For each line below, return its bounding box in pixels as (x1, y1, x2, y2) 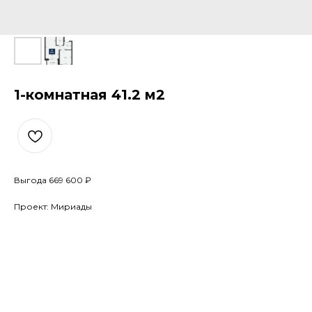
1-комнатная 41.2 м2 (14, 86, 165, 103)
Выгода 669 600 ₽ (14, 175, 91, 185)
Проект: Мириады (14, 201, 92, 212)
